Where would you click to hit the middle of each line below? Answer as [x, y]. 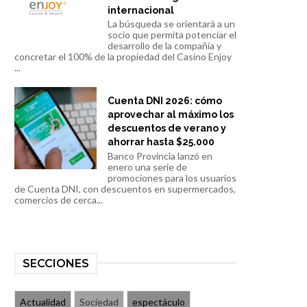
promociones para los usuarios [172, 177]
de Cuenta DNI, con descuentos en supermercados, [125, 188]
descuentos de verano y [167, 128]
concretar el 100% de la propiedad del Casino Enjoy [123, 57]
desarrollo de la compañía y [164, 46]
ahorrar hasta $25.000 [161, 142]
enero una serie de [147, 167]
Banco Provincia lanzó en [160, 156]
